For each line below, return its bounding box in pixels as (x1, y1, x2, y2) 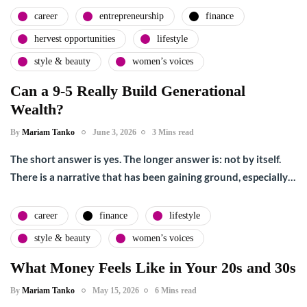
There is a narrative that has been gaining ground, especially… (10, 170, 295, 183)
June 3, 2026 (93, 127, 136, 137)
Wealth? (10, 100, 64, 118)
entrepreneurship (99, 11, 164, 22)
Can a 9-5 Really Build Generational (10, 82, 245, 99)
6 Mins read (155, 285, 197, 295)
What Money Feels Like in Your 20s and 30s (10, 258, 296, 276)
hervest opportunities (34, 34, 115, 45)
